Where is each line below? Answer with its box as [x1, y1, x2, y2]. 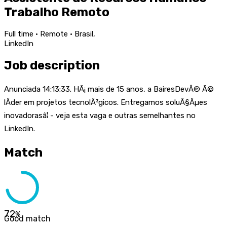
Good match [4, 214, 51, 224]
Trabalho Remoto [4, 5, 109, 19]
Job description [4, 58, 100, 72]
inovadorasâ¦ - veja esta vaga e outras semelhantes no [4, 110, 196, 120]
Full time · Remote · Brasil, [4, 29, 95, 39]
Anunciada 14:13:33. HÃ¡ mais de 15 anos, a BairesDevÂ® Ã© [4, 84, 214, 94]
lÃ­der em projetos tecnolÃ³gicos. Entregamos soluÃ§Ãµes [4, 97, 207, 107]
